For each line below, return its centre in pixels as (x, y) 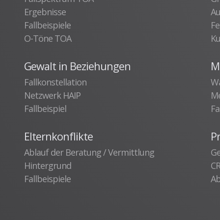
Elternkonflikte (58, 136)
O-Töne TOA (48, 38)
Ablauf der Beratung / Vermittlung (89, 152)
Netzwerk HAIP (52, 95)
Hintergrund (48, 165)
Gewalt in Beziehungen (77, 66)
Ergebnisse (45, 12)
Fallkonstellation (55, 82)
